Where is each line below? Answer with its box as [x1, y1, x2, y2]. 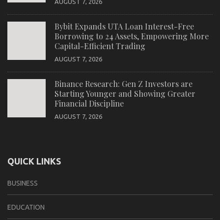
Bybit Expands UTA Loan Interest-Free [55, 21, 194, 31]
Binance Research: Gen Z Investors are [55, 78, 192, 89]
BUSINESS [7, 179, 38, 187]
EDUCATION [7, 203, 45, 211]
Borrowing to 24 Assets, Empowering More [55, 30, 209, 41]
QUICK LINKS [7, 156, 61, 166]
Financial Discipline [55, 98, 124, 109]
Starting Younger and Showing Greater [55, 88, 195, 99]
